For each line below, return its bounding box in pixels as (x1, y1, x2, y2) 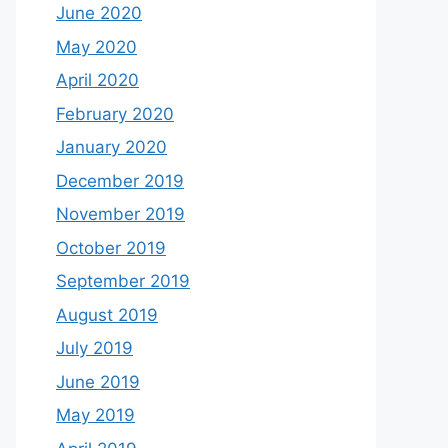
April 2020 (56, 70, 139, 90)
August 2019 (56, 304, 158, 325)
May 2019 (56, 405, 135, 425)
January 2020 (56, 137, 167, 157)
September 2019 (56, 271, 190, 291)
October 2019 (56, 237, 166, 258)
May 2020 (56, 36, 137, 57)
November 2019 (56, 204, 185, 224)
